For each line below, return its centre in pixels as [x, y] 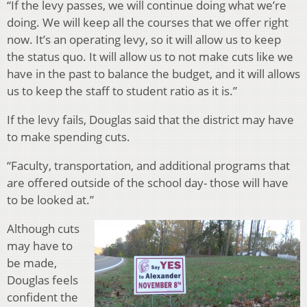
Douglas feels [42, 280]
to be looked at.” [50, 199]
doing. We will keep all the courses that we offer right [148, 22]
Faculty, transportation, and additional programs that [150, 165]
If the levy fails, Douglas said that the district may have [150, 119]
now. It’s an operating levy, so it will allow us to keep [144, 39]
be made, [32, 262]
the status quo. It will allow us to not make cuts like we [150, 56]
